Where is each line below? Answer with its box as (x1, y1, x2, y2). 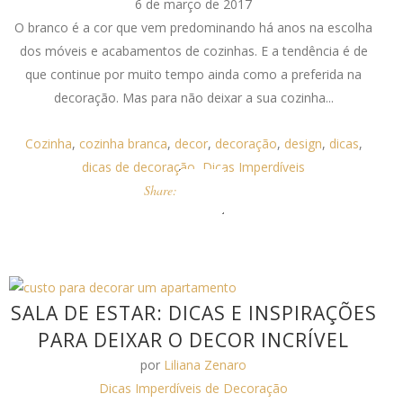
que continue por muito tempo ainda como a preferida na (25, 66, 363, 83)
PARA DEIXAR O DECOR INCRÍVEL (38, 327, 350, 353)
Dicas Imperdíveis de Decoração (99, 380, 289, 397)
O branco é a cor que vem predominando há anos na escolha (14, 19, 373, 36)
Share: (144, 182, 178, 199)
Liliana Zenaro (164, 356, 247, 373)
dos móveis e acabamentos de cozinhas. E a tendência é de (19, 42, 368, 59)
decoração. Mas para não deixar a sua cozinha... (53, 89, 334, 106)
